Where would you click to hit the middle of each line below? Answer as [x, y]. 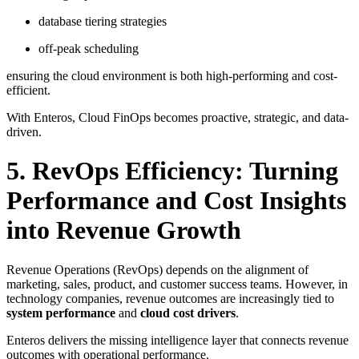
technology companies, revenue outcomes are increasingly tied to [170, 298]
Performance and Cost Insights [176, 201]
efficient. [28, 90]
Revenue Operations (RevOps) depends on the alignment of [157, 269]
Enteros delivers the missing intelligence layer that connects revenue [177, 340]
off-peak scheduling [89, 48]
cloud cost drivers [188, 313]
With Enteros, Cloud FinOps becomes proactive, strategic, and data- [177, 117]
